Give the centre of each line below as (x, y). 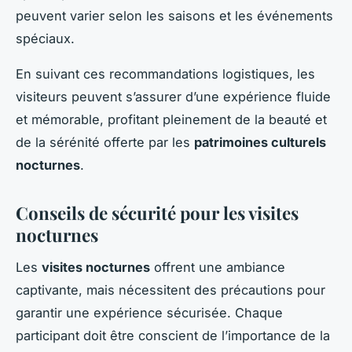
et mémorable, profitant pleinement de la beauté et (171, 120)
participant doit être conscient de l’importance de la (173, 336)
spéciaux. (45, 39)
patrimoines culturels (260, 143)
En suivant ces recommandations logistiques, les (165, 74)
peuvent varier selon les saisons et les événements (174, 16)
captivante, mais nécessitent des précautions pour (170, 290)
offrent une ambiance (218, 268)
